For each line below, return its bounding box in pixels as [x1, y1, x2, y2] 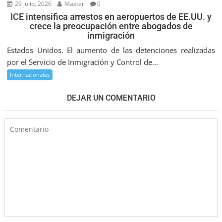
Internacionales [10, 71, 50, 79]
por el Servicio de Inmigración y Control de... [7, 57, 159, 67]
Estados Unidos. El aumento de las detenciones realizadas [7, 45, 215, 55]
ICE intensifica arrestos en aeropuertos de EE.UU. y [10, 11, 212, 22]
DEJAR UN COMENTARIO [66, 93, 156, 103]
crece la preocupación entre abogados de [29, 21, 193, 32]
